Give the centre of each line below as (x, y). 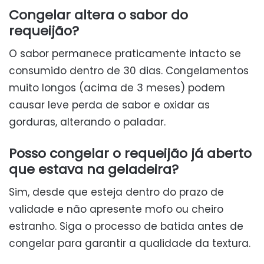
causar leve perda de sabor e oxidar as (109, 105)
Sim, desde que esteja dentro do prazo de (116, 192)
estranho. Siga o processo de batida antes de (126, 226)
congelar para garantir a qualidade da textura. (130, 243)
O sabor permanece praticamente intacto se (125, 53)
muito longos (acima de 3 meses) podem (117, 88)
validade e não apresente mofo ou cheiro (116, 209)
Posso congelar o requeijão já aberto (130, 153)
